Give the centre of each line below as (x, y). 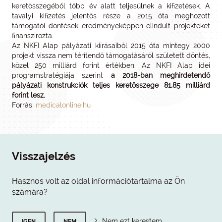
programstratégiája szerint (61, 75)
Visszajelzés (44, 156)
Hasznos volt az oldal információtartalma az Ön (98, 181)
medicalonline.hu (63, 105)
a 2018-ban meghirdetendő (160, 75)
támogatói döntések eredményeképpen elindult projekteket (111, 26)
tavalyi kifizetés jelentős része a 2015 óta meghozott (111, 16)
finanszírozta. (34, 36)
